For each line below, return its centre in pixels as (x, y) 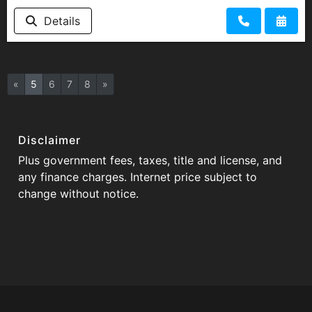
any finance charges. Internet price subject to (138, 177)
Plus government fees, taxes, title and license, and (150, 160)
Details (58, 21)
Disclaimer (49, 140)
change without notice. (78, 193)
